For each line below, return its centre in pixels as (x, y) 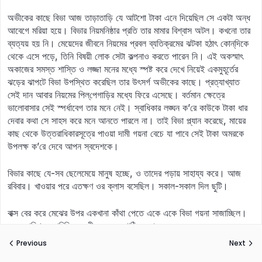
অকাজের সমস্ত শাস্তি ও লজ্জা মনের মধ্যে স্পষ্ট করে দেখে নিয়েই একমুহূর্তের (123, 69)
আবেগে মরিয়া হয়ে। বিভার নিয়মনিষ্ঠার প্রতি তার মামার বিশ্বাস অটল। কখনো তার (129, 30)
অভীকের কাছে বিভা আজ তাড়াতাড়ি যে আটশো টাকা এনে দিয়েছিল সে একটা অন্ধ (129, 18)
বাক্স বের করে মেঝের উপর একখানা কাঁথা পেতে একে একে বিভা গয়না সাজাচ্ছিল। (127, 213)
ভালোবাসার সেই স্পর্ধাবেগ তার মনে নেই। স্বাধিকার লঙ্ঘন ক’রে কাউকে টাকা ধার (127, 108)
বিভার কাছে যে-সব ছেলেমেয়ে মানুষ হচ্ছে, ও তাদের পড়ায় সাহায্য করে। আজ (124, 173)
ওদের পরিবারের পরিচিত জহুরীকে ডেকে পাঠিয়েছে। (82, 226)
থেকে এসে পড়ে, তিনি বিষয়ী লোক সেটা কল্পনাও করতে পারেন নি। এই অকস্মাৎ (125, 56)
